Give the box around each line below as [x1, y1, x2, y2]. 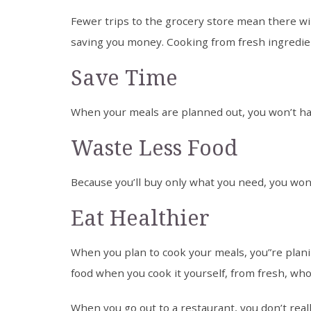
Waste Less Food [71, 136, 243, 161]
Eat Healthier [71, 206, 215, 231]
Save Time [71, 66, 178, 91]
